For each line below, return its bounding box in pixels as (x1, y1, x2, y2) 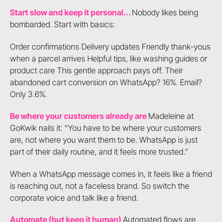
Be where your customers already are (9, 111, 148, 121)
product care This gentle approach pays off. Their (9, 65, 183, 75)
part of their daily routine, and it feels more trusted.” (9, 147, 188, 157)
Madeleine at (148, 111, 194, 121)
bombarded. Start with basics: (9, 19, 115, 30)
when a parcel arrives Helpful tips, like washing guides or (9, 53, 207, 63)
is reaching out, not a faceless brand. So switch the (9, 180, 189, 191)
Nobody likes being (131, 7, 198, 18)
